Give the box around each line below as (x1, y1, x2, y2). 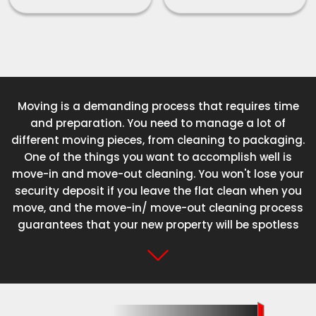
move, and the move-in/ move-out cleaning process (13, 200, 303, 215)
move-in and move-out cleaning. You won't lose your (12, 166, 304, 181)
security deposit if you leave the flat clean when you (14, 183, 302, 198)
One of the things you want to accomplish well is (24, 149, 292, 164)
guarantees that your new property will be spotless (17, 217, 299, 232)
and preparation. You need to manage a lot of (30, 115, 286, 130)
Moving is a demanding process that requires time (17, 98, 299, 114)
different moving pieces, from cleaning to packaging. (11, 132, 305, 147)
